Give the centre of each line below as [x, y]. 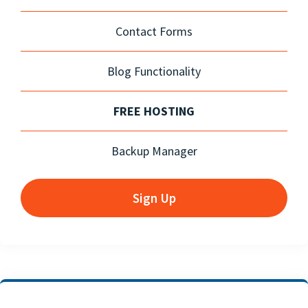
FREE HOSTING [154, 111]
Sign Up [154, 198]
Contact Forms [154, 31]
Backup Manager [154, 151]
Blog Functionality [154, 71]
